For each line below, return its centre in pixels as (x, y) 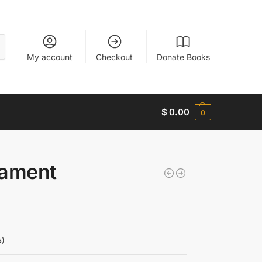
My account (49, 57)
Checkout (115, 57)
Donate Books (183, 57)
